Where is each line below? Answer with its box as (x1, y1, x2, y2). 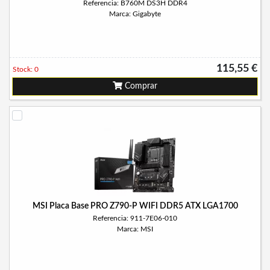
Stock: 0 (13, 66, 39, 73)
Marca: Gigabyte (109, 10, 161, 17)
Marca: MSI (117, 225, 153, 233)
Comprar (122, 82, 157, 90)
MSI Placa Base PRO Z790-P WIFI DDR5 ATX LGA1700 (32, 202, 238, 210)
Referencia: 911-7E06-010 (93, 215, 177, 222)
